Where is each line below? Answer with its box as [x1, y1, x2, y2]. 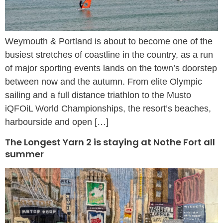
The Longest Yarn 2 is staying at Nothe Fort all [5, 136, 215, 149]
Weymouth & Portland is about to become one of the [5, 36, 213, 47]
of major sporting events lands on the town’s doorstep [5, 63, 217, 74]
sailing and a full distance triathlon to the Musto [5, 90, 191, 101]
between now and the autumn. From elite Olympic [5, 77, 202, 87]
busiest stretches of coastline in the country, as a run [5, 50, 213, 60]
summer [5, 148, 44, 161]
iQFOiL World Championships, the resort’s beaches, [5, 104, 211, 114]
